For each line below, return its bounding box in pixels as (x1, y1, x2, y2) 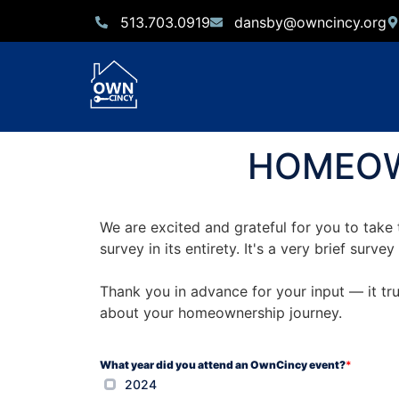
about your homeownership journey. (100, 303, 342, 322)
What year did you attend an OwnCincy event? (100, 357, 346, 371)
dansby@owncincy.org (234, 12, 387, 31)
